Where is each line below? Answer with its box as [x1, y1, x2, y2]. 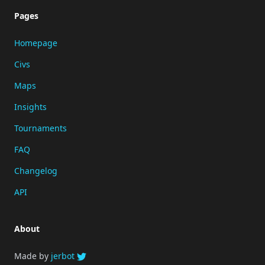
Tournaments [14, 122, 67, 134]
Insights [14, 101, 47, 112]
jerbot [51, 250, 77, 261]
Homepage [14, 37, 57, 49]
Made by [14, 250, 51, 261]
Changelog [14, 165, 57, 176]
